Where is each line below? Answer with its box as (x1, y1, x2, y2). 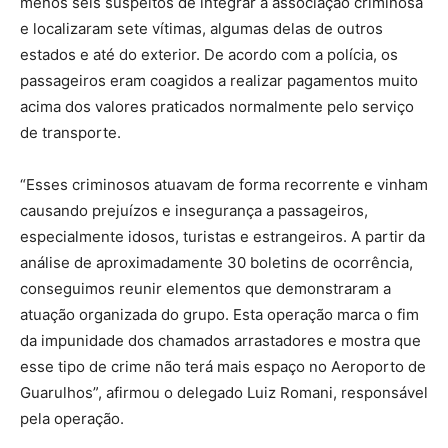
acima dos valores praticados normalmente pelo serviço (20, 96, 414, 116)
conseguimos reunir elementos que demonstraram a (20, 278, 391, 298)
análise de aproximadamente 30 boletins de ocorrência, (20, 252, 413, 272)
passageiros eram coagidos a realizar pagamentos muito (20, 70, 418, 90)
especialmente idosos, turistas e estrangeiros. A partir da (20, 226, 425, 246)
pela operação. (20, 408, 124, 428)
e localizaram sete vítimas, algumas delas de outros (20, 18, 383, 38)
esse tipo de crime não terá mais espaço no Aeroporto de (20, 356, 426, 376)
